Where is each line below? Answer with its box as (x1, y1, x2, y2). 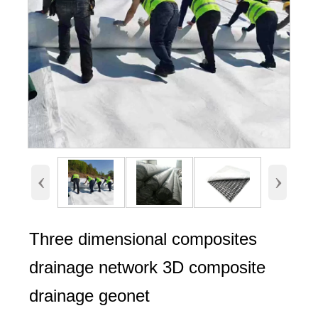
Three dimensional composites (28, 229, 257, 249)
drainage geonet (28, 286, 150, 306)
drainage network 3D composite (28, 258, 265, 278)
